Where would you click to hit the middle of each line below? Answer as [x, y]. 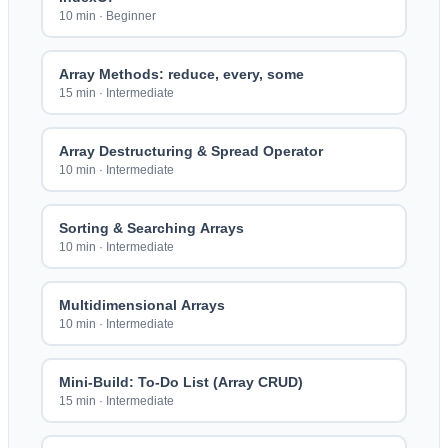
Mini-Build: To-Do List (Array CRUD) [180, 381]
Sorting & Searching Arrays [151, 227]
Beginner [130, 15]
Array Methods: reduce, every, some [181, 73]
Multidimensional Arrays [141, 304]
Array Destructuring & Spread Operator [190, 150]
